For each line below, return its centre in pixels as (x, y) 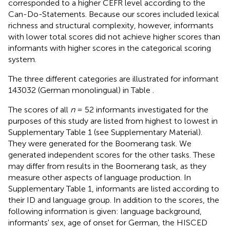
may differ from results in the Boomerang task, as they (107, 166)
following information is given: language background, (105, 211)
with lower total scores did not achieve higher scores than (114, 36)
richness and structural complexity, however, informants (111, 25)
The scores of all (39, 109)
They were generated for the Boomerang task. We (100, 143)
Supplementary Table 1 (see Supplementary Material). (105, 132)
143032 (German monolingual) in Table (80, 90)
